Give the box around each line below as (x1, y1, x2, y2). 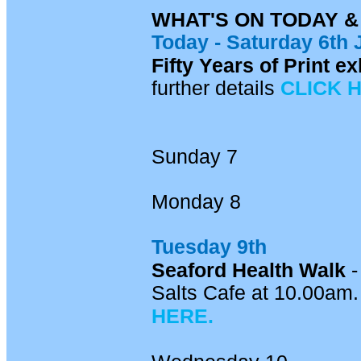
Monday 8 (151, 190, 241, 213)
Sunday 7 (151, 145, 238, 168)
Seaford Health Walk (151, 259, 346, 281)
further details (151, 77, 280, 99)
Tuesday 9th (151, 235, 267, 258)
